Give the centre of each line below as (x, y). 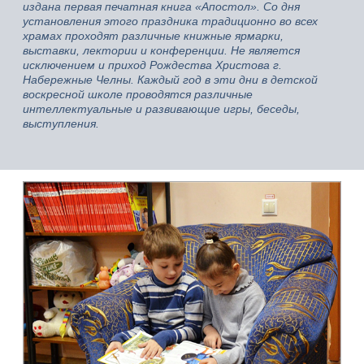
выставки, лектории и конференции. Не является (161, 50)
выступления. (61, 123)
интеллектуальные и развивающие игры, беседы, (161, 108)
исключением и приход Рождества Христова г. (152, 65)
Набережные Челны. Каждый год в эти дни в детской (170, 79)
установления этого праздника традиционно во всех (170, 21)
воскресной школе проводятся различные (138, 94)
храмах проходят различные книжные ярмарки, (153, 35)
